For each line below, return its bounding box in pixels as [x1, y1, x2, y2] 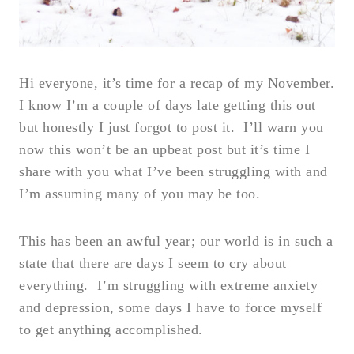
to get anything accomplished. [19, 321, 203, 337]
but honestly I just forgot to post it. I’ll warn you [19, 119, 324, 135]
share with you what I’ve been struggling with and [19, 163, 328, 179]
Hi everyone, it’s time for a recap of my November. [19, 74, 334, 91]
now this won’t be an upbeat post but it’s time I [19, 141, 310, 157]
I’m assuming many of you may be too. [19, 185, 260, 201]
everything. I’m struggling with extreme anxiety [19, 277, 318, 293]
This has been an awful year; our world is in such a [19, 232, 333, 249]
